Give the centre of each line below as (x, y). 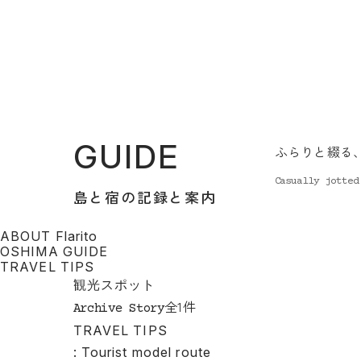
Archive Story (118, 309)
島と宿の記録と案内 (145, 197)
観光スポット (114, 284)
